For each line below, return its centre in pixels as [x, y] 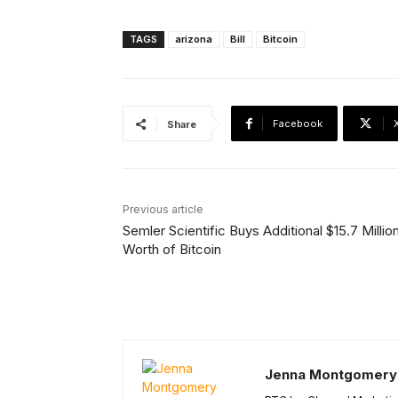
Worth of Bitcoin [172, 250]
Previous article [163, 210]
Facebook [298, 124]
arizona [194, 40]
